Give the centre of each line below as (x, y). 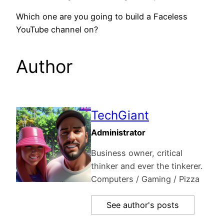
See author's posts (143, 205)
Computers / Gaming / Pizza (145, 179)
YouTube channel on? (57, 30)
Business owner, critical (137, 153)
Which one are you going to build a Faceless (102, 17)
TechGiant (120, 115)
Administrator (118, 133)
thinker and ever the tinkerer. (147, 166)
